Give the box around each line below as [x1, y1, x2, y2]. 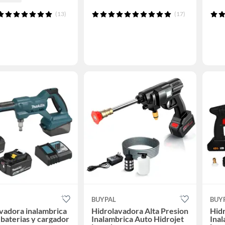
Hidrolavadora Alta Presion [91, 206, 188, 216]
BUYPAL [91, 195, 116, 204]
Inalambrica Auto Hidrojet [91, 214, 184, 224]
